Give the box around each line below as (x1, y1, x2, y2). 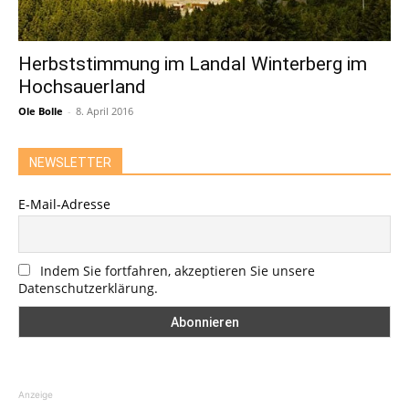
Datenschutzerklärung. (18, 279, 158, 298)
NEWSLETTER (29, 154, 111, 170)
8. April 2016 (76, 103, 133, 118)
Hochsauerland (18, 75, 146, 98)
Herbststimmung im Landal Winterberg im (18, 52, 367, 75)
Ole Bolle (18, 103, 63, 118)
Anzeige (18, 389, 53, 401)
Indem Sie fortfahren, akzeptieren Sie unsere (40, 262, 315, 280)
